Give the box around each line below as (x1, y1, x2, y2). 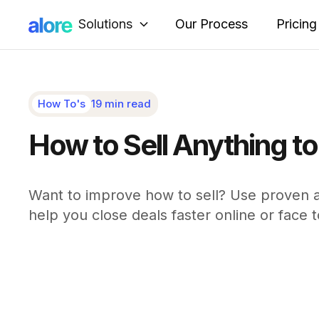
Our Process (175, 16, 248, 31)
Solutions (78, 16, 132, 31)
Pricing (276, 16, 317, 31)
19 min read (90, 97, 151, 110)
